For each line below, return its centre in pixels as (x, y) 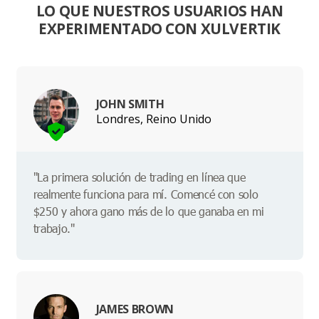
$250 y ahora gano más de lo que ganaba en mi (148, 211)
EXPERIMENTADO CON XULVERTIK (159, 29)
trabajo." (54, 229)
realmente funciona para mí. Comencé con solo (146, 194)
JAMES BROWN (135, 309)
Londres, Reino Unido (153, 119)
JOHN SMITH (130, 104)
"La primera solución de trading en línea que (139, 177)
